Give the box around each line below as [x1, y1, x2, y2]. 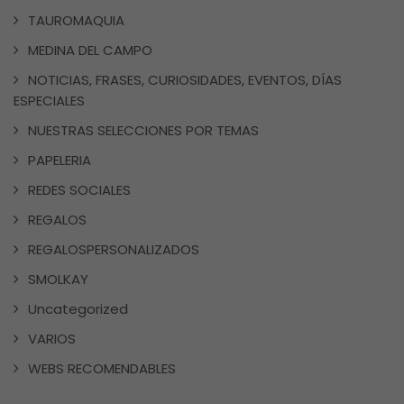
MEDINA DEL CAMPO [28, 41, 152, 60]
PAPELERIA [28, 151, 91, 170]
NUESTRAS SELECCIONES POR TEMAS [28, 121, 259, 141]
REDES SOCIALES [28, 180, 131, 200]
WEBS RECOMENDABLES [28, 359, 176, 379]
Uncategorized [28, 299, 128, 319]
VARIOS [28, 329, 76, 349]
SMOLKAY [28, 270, 88, 289]
